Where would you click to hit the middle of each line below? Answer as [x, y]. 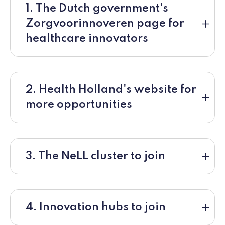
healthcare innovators [87, 39]
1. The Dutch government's [97, 9]
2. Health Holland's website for [111, 90]
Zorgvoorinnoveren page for [105, 24]
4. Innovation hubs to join [96, 208]
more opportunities [79, 105]
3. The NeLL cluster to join [95, 156]
